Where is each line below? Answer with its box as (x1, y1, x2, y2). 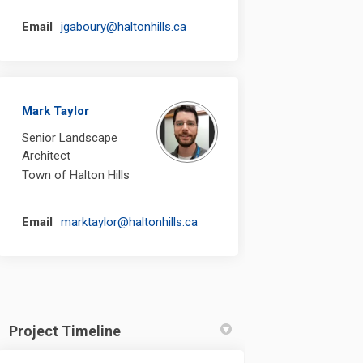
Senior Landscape (22, 130, 118, 145)
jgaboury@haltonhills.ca (61, 19, 187, 34)
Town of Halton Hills (22, 167, 130, 182)
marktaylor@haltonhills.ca (61, 214, 199, 229)
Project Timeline (9, 322, 122, 340)
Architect (22, 147, 71, 163)
